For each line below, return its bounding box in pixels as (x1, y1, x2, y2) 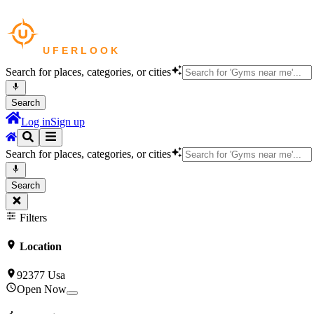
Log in (21, 116, 50, 128)
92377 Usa (17, 269, 65, 282)
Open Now (17, 283, 67, 296)
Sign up (50, 116, 85, 128)
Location (17, 240, 62, 252)
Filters (17, 211, 47, 224)
